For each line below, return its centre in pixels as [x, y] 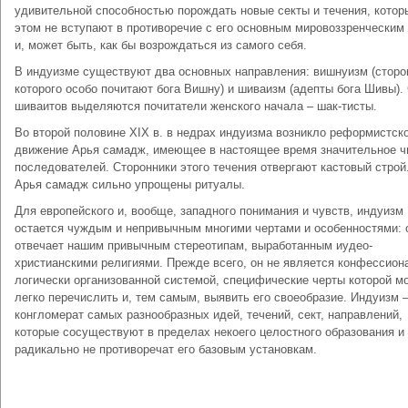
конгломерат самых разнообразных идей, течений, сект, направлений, [209, 315]
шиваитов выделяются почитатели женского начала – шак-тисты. [196, 106]
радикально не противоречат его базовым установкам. [166, 349]
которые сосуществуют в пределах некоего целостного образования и [209, 332]
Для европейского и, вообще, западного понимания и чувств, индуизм [209, 211]
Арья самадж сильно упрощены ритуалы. [130, 184]
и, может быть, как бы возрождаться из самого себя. [161, 45]
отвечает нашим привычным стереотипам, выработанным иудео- [194, 245]
